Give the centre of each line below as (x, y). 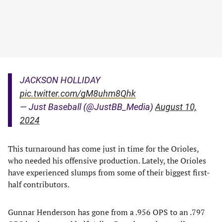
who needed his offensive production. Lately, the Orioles (107, 161)
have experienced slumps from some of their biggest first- (109, 172)
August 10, (176, 107)
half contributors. (39, 184)
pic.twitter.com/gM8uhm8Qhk (78, 93)
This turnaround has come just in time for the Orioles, (103, 149)
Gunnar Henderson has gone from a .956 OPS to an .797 (107, 212)
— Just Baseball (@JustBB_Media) (87, 107)
